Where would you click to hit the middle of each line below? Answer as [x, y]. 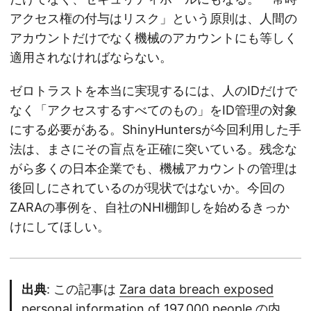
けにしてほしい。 [60, 227]
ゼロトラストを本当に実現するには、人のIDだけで [153, 91]
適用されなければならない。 [91, 58]
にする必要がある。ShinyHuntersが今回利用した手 [155, 130]
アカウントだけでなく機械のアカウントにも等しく [153, 38]
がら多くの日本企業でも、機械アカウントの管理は [153, 169]
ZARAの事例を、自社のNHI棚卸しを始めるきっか [150, 208]
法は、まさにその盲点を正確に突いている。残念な [153, 149]
